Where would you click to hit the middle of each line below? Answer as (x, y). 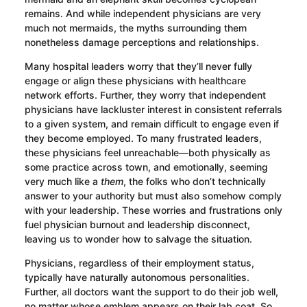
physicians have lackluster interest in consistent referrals (153, 110)
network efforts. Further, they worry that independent (145, 95)
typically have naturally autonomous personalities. (137, 278)
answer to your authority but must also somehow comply (153, 196)
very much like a (62, 182)
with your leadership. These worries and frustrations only (153, 210)
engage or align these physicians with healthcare (135, 81)
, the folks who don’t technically (194, 182)
